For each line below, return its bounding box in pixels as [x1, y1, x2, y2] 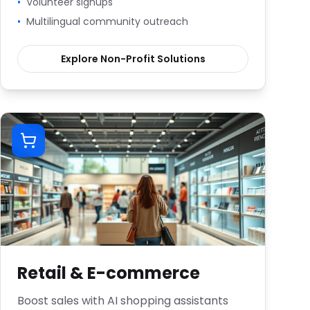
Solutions [154, 52, 206, 66]
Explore [60, 52, 100, 66]
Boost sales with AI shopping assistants [17, 293, 228, 309]
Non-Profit [100, 52, 155, 66]
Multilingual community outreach [26, 15, 188, 28]
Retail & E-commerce [17, 262, 200, 284]
